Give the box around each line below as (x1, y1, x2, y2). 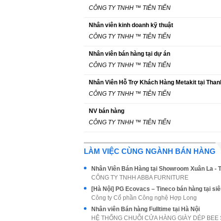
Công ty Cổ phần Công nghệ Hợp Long (91, 194, 197, 201)
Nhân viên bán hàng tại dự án (89, 50, 170, 57)
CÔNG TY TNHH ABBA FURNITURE (91, 174, 188, 181)
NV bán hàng (89, 107, 124, 114)
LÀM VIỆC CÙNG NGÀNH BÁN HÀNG (84, 147, 216, 155)
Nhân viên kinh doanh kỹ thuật (89, 21, 173, 29)
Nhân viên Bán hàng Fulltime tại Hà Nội (91, 205, 200, 213)
